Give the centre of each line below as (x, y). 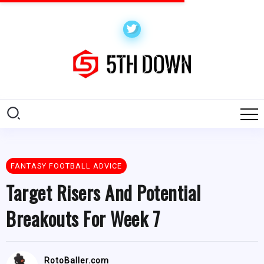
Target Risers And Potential (103, 193)
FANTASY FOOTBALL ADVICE (66, 166)
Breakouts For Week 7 (83, 219)
